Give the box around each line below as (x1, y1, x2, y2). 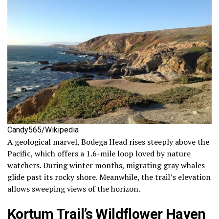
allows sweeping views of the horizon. (7, 183, 140, 195)
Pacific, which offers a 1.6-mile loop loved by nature (7, 148, 191, 159)
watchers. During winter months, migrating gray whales (7, 160, 205, 171)
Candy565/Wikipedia (7, 125, 79, 135)
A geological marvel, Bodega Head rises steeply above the (7, 136, 209, 148)
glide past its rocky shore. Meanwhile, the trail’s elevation (7, 172, 211, 183)
